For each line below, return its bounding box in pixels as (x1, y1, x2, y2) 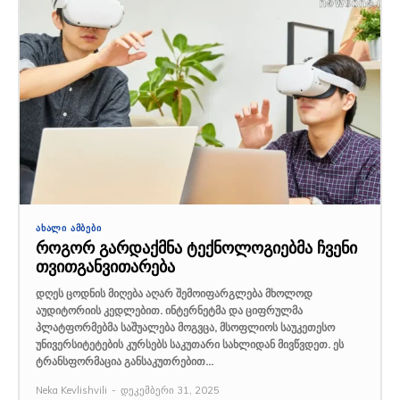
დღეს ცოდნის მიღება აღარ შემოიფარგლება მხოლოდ (36, 286, 312, 300)
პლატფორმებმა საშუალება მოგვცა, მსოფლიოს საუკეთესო (36, 320, 335, 334)
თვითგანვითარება (36, 255, 175, 277)
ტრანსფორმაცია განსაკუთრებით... (36, 354, 213, 368)
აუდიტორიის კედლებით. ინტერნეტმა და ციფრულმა (36, 303, 303, 317)
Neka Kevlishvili (36, 383, 107, 396)
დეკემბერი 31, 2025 (121, 383, 220, 396)
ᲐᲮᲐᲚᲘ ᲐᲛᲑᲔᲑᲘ (36, 221, 102, 234)
